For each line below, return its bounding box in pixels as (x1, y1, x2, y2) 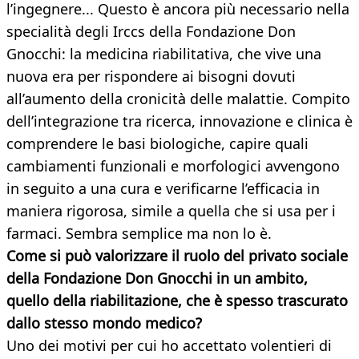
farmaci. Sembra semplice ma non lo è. (6, 224, 272, 244)
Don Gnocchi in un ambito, (125, 268, 308, 288)
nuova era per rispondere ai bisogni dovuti (6, 67, 296, 87)
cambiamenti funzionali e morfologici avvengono (6, 156, 340, 176)
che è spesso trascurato (186, 291, 348, 311)
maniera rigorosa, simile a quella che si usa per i (6, 201, 336, 221)
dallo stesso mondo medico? (6, 313, 202, 333)
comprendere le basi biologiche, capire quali (6, 134, 309, 154)
